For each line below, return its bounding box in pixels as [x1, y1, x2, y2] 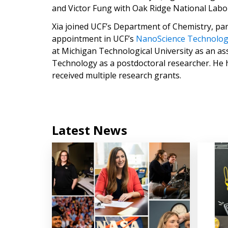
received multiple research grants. [52, 70, 181, 81]
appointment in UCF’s [52, 33, 136, 44]
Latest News [52, 122, 127, 138]
